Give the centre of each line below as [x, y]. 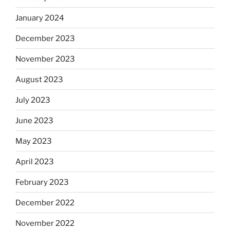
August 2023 [39, 79]
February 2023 [42, 182]
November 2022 [45, 223]
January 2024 [40, 18]
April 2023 [35, 161]
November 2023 [45, 59]
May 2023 [34, 141]
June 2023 [34, 120]
